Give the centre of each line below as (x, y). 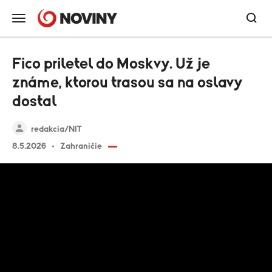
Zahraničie (81, 146)
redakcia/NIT (56, 129)
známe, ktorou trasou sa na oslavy (127, 83)
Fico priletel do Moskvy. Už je (111, 64)
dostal (34, 102)
